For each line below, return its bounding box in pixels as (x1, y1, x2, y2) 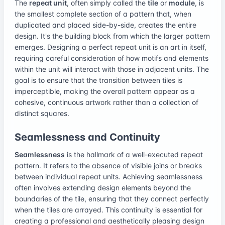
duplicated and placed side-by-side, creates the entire (15, 20, 196, 29)
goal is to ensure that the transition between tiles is (15, 75, 182, 84)
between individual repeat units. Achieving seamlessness (15, 172, 202, 181)
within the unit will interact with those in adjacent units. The (15, 64, 209, 73)
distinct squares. (15, 108, 69, 118)
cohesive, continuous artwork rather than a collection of (15, 97, 198, 106)
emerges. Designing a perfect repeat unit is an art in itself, (15, 42, 206, 51)
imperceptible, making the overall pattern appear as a (15, 86, 195, 95)
